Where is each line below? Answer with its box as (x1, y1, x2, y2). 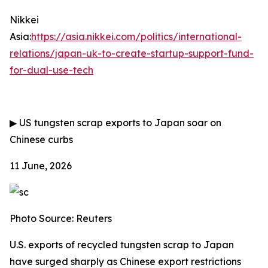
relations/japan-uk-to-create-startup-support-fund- (10, 47, 254, 59)
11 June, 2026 (10, 160, 72, 172)
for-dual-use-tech (10, 64, 93, 76)
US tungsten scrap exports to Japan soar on (17, 117, 221, 129)
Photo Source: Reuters (10, 212, 112, 224)
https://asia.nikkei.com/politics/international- (31, 31, 242, 42)
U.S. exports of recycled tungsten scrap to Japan (10, 239, 234, 251)
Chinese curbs (10, 133, 73, 145)
